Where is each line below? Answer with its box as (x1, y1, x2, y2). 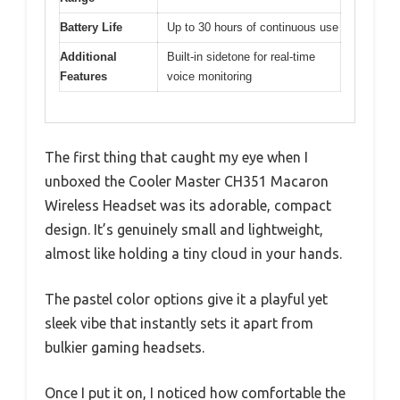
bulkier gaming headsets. (45, 339, 204, 356)
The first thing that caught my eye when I (45, 149, 308, 166)
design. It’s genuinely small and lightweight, (45, 221, 323, 238)
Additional (60, 49, 117, 63)
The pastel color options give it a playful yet (45, 291, 328, 308)
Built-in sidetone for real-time (167, 49, 315, 63)
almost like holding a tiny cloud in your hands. (45, 246, 342, 262)
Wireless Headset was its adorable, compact (45, 197, 331, 214)
